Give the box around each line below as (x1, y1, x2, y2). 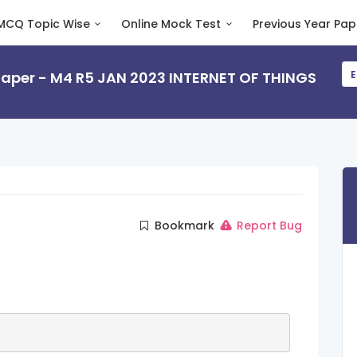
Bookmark (151, 218, 215, 233)
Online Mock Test (121, 16, 222, 32)
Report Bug (233, 218, 302, 233)
